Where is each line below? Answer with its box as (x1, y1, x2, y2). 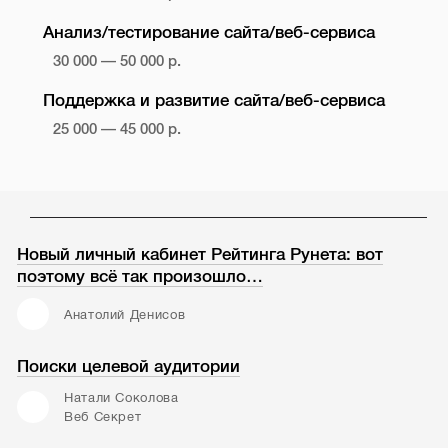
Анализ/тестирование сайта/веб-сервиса (42, 23, 375, 43)
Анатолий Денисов (63, 306, 186, 322)
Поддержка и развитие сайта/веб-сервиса (42, 91, 385, 111)
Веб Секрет (63, 409, 142, 425)
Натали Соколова (63, 390, 179, 406)
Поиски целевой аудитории (17, 356, 241, 376)
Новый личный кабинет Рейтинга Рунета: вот (17, 244, 384, 264)
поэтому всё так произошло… (17, 266, 264, 286)
